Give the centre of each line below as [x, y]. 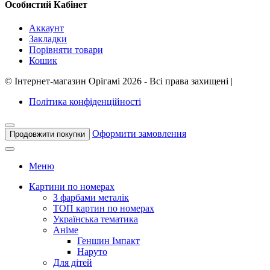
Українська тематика [96, 219]
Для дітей [73, 262]
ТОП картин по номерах [104, 208]
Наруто [92, 251]
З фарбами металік [91, 197]
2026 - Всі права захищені [174, 81]
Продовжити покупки [47, 134]
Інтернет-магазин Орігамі [67, 81]
